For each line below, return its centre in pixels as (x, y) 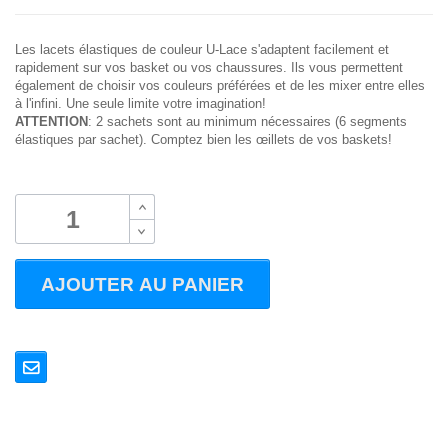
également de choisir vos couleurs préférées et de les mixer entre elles (220, 85)
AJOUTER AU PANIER (142, 284)
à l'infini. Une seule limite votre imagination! (140, 103)
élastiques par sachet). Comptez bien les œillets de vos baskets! (203, 139)
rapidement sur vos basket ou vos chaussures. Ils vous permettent (209, 67)
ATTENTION (51, 121)
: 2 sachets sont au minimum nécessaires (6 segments (247, 121)
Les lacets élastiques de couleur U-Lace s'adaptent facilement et (202, 49)
